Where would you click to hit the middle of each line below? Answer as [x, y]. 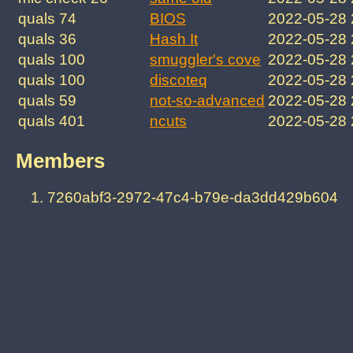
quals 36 [47, 39]
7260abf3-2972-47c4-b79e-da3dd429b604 [193, 198]
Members [60, 160]
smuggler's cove [205, 60]
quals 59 [47, 101]
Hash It [174, 39]
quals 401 [52, 121]
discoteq [178, 80]
